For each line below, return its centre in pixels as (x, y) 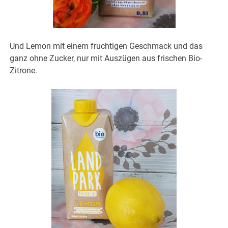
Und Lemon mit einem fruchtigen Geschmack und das (106, 46)
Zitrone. (24, 70)
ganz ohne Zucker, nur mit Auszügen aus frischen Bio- (106, 58)
